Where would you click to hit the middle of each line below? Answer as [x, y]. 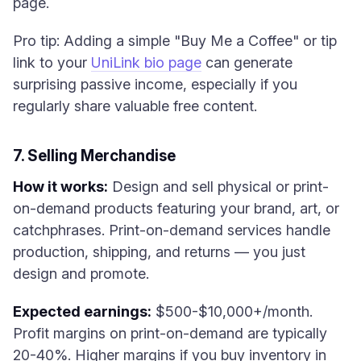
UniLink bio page [146, 62]
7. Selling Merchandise [94, 156]
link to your [52, 62]
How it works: [60, 187]
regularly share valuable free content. [135, 106]
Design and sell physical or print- [218, 187]
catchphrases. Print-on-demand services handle [172, 230]
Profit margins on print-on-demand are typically [170, 333]
